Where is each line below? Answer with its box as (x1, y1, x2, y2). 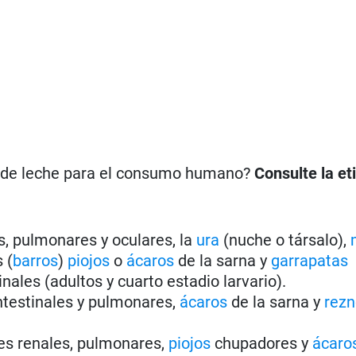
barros (13, 250, 59, 270)
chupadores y (211, 333, 313, 353)
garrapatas (271, 250, 349, 270)
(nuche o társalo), (223, 230, 351, 250)
